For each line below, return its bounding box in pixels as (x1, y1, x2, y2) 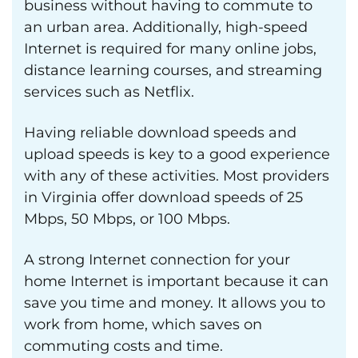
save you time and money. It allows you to (24, 294, 325, 312)
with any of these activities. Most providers (24, 167, 329, 185)
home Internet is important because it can (24, 272, 328, 290)
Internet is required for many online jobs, (24, 40, 316, 58)
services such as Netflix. (24, 83, 194, 101)
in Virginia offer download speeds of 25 (24, 189, 303, 206)
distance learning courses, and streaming (24, 62, 322, 79)
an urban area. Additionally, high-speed (24, 18, 308, 36)
